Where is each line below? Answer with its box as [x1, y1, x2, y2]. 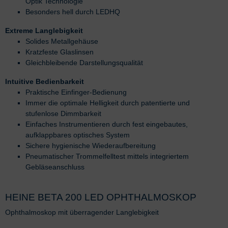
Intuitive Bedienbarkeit [5, 77, 84, 85]
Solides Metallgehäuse [25, 37, 98, 45]
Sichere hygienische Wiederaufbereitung [25, 141, 156, 150]
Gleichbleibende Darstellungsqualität [25, 58, 143, 67]
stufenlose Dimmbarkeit [25, 109, 101, 118]
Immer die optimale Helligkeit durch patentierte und [25, 98, 190, 107]
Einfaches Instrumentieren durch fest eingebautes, [25, 120, 188, 128]
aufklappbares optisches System [25, 130, 130, 139]
